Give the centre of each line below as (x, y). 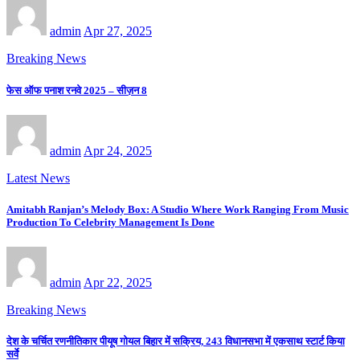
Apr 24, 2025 (118, 150)
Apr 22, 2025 (118, 283)
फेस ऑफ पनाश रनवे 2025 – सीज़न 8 (77, 90)
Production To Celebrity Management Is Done (110, 222)
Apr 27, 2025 (118, 31)
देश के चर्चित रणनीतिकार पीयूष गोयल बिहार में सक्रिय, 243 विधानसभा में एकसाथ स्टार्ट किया (176, 342)
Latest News (38, 178)
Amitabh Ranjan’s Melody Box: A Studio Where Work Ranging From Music (178, 209)
